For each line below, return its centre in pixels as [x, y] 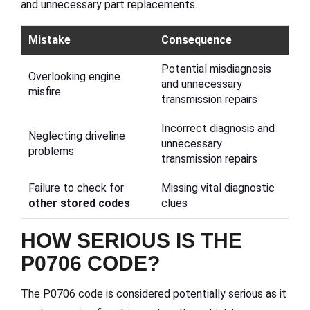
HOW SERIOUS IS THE [131, 241]
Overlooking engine [74, 77]
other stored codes [79, 203]
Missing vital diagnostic [218, 188]
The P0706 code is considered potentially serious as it [154, 294]
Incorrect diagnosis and [218, 129]
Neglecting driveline [77, 136]
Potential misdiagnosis [216, 69]
